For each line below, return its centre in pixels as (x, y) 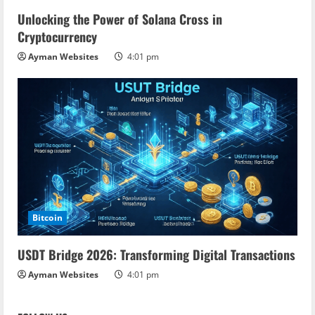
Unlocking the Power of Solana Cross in (120, 19)
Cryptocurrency (57, 37)
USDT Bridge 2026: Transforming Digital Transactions (156, 255)
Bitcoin (47, 218)
